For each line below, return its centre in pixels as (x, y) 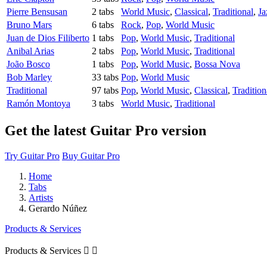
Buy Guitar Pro (91, 156)
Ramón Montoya (38, 104)
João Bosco (28, 64)
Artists (41, 197)
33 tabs (105, 77)
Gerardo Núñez (58, 208)
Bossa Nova (217, 64)
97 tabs (105, 91)
